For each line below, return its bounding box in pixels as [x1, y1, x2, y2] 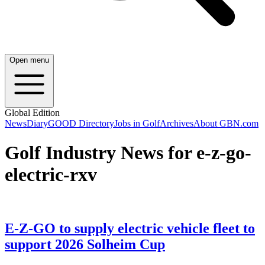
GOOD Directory [48, 118, 114, 129]
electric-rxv [5, 163, 97, 185]
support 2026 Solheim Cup [5, 237, 165, 253]
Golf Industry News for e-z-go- [5, 141, 251, 163]
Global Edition [5, 108, 60, 118]
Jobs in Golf [114, 118, 160, 129]
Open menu [9, 56, 49, 65]
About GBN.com [193, 118, 258, 129]
